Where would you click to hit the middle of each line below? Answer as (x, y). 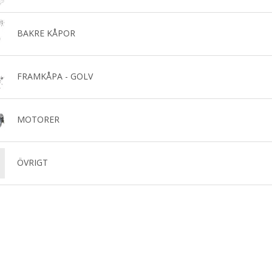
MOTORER (38, 119)
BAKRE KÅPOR (46, 33)
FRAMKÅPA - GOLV (55, 76)
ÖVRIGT (32, 162)
